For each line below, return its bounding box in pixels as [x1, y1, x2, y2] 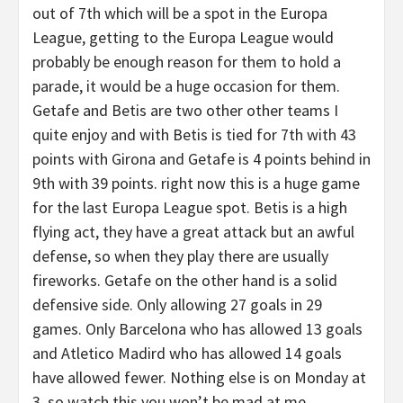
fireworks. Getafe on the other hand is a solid [32, 270, 337, 291]
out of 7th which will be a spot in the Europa [32, 3, 327, 23]
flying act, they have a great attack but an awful [32, 221, 354, 242]
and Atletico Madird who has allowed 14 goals [32, 343, 342, 363]
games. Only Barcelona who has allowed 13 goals [32, 318, 363, 339]
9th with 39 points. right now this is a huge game [32, 173, 360, 193]
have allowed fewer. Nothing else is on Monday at [32, 367, 366, 388]
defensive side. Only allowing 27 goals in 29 [32, 294, 322, 315]
